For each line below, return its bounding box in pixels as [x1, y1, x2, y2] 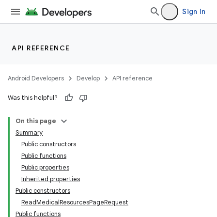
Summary [15, 128, 43, 137]
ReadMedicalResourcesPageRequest [21, 198, 128, 206]
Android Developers [8, 74, 64, 82]
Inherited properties [21, 175, 80, 183]
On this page [15, 117, 56, 125]
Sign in [182, 7, 205, 16]
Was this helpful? [8, 93, 58, 102]
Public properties [21, 163, 69, 171]
